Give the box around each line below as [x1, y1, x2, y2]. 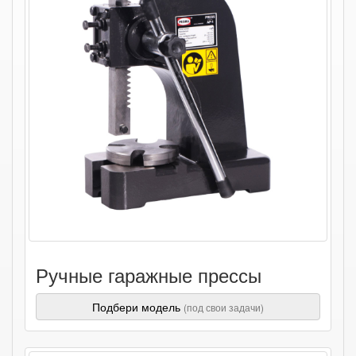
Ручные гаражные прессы [36, 261, 261, 288]
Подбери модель [92, 299, 184, 315]
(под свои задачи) [184, 300, 264, 314]
